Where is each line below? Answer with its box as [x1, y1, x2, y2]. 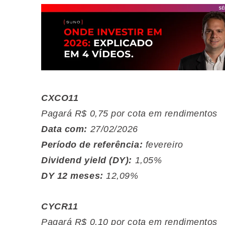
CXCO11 [41, 92, 79, 103]
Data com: [41, 124, 87, 134]
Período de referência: [41, 139, 143, 150]
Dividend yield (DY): [41, 155, 132, 165]
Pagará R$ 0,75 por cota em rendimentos [41, 108, 217, 119]
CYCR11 [41, 201, 78, 211]
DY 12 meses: [41, 170, 103, 181]
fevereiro [145, 139, 183, 150]
